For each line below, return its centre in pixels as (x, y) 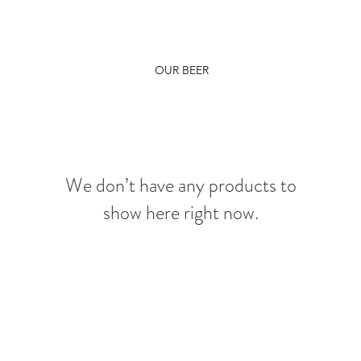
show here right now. (180, 213)
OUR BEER (181, 70)
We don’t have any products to (180, 185)
